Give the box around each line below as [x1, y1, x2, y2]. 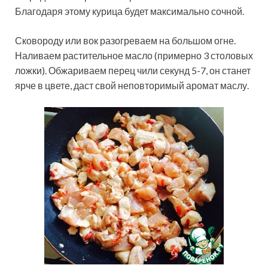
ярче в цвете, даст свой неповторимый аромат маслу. [15, 80, 249, 92]
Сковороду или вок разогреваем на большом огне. [15, 35, 236, 47]
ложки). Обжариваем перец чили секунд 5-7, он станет [15, 65, 251, 77]
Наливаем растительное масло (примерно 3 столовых [15, 50, 253, 62]
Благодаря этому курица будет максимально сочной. [15, 5, 244, 17]
